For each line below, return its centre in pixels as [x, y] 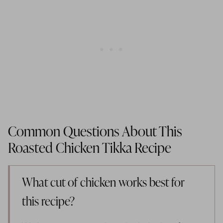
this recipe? [48, 202]
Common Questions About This [95, 132]
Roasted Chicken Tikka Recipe [90, 149]
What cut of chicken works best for [103, 183]
